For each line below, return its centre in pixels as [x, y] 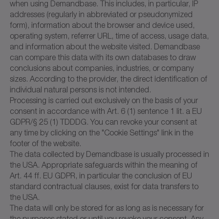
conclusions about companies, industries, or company [102, 68]
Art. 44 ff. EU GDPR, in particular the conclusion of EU [101, 175]
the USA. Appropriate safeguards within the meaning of [104, 164]
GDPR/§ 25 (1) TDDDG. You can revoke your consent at [103, 121]
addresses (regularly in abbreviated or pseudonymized [101, 14]
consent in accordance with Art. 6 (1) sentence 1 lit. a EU [106, 111]
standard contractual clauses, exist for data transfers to [104, 186]
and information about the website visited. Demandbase [105, 46]
